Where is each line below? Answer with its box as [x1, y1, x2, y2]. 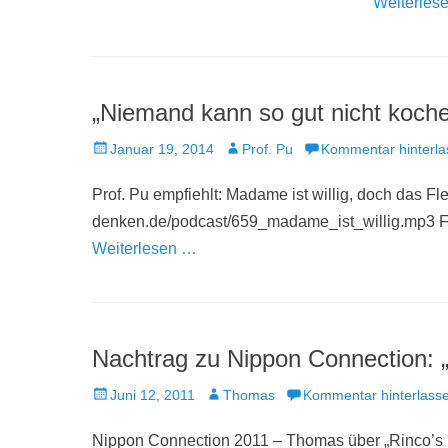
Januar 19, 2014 [110, 140, 214, 157]
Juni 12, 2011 [110, 386, 195, 403]
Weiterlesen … [92, 239, 197, 257]
